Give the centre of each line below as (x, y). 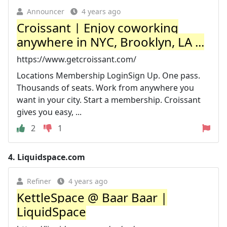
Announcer (46, 11)
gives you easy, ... (49, 112)
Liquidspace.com (51, 157)
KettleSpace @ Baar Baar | (92, 197)
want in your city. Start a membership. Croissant (109, 100)
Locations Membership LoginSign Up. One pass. (108, 75)
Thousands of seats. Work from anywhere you (105, 88)
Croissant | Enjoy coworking (98, 28)
